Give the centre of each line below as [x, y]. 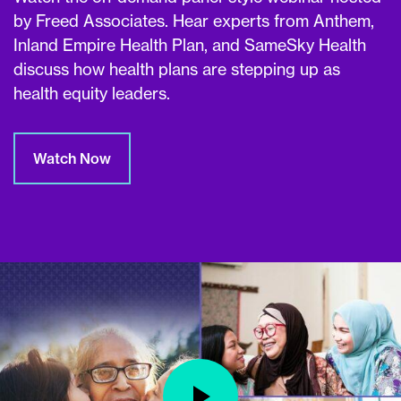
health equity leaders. [92, 94]
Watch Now [72, 158]
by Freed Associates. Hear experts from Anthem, [194, 21]
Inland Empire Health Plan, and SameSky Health [190, 45]
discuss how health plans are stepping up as [177, 69]
